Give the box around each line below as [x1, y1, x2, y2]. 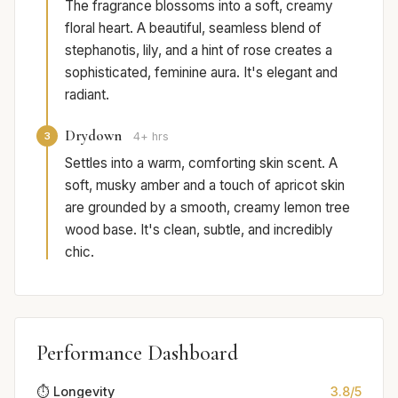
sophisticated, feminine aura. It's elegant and [65, 64, 338, 82]
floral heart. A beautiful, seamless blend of [65, 20, 322, 37]
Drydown [65, 126, 122, 146]
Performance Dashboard [36, 340, 238, 367]
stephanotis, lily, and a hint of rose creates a [65, 42, 332, 60]
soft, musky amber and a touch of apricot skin [65, 177, 345, 195]
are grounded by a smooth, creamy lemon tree [65, 199, 350, 217]
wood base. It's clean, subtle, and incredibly [65, 221, 333, 239]
